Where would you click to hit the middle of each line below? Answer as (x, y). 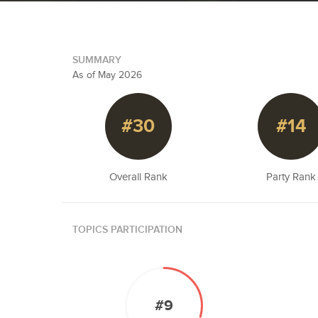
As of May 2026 (107, 75)
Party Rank (291, 177)
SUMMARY (97, 60)
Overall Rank (138, 177)
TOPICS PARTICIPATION (127, 230)
